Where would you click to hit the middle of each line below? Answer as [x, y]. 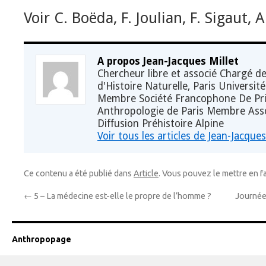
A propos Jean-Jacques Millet [168, 61]
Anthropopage [42, 239]
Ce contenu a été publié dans [79, 173]
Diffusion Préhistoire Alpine [161, 123]
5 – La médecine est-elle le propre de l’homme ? [122, 196]
